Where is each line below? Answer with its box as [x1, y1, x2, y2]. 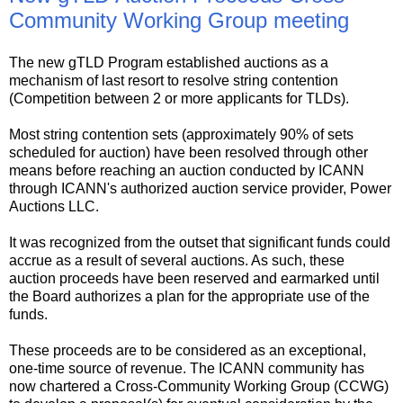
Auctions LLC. [9, 199, 99, 215]
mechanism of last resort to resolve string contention [9, 73, 338, 89]
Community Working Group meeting [9, 7, 349, 32]
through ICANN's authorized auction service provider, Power [9, 181, 391, 197]
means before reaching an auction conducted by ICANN [9, 163, 364, 179]
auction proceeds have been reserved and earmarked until [9, 271, 380, 287]
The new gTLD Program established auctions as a [9, 55, 328, 71]
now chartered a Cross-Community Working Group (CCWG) [9, 379, 389, 395]
